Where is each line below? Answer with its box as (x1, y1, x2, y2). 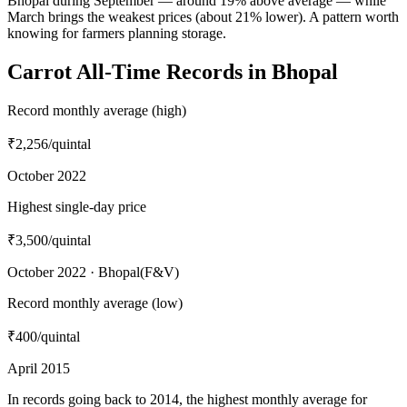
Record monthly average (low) (7, 294, 183, 311)
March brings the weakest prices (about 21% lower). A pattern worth (7, 8, 399, 25)
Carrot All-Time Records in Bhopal (7, 59, 338, 84)
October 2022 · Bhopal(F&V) (7, 263, 179, 280)
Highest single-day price (7, 198, 146, 214)
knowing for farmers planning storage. (7, 25, 226, 41)
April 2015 (7, 360, 70, 376)
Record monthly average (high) (7, 102, 186, 118)
